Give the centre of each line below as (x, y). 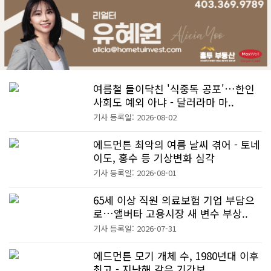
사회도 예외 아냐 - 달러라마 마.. (164, 102)
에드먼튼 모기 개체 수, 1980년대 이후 (176, 255)
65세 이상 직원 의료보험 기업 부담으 (174, 200)
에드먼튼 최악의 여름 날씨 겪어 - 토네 (177, 144)
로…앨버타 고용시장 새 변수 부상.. (171, 213)
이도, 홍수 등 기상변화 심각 (154, 157)
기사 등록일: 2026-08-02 (135, 117)
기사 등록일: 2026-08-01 (135, 172)
